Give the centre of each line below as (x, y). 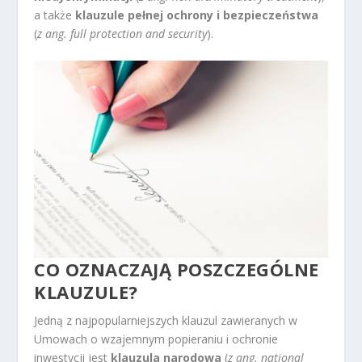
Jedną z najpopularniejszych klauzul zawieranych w (166, 321)
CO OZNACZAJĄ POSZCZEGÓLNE (177, 269)
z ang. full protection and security (122, 33)
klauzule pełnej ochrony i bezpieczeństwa (197, 15)
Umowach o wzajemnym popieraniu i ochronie (156, 339)
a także (55, 15)
